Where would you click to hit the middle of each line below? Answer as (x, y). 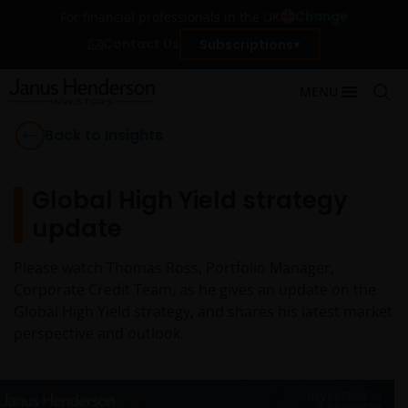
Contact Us (141, 44)
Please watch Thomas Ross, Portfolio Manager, (174, 268)
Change (321, 16)
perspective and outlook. (99, 333)
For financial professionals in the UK (170, 16)
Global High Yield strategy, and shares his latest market (203, 311)
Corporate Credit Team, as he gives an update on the (195, 290)
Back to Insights (104, 135)
